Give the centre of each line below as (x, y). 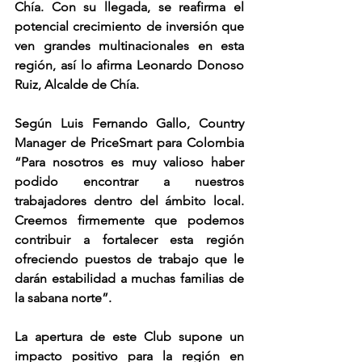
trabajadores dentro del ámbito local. (129, 201)
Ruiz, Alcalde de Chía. (77, 84)
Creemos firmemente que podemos (129, 220)
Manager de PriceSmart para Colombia (129, 143)
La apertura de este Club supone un (129, 337)
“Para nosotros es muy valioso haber (129, 162)
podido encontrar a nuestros (129, 181)
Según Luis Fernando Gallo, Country (129, 123)
